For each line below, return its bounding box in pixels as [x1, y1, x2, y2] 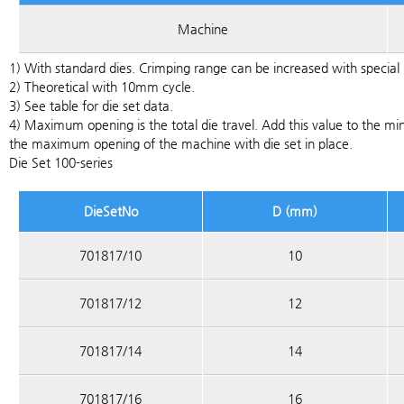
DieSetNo [83, 204, 138, 218]
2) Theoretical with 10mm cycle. [9, 79, 195, 94]
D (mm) [272, 204, 317, 218]
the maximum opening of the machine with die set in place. [9, 136, 353, 151]
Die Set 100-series [9, 155, 113, 170]
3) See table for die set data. [9, 98, 173, 113]
